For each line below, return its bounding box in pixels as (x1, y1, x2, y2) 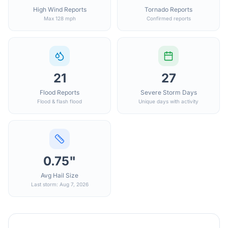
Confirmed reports (146, 15, 191, 21)
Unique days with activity (138, 98, 198, 104)
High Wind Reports (33, 6, 87, 13)
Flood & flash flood (37, 98, 82, 104)
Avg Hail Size (41, 172, 78, 179)
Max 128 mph (43, 15, 76, 21)
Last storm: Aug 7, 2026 (31, 181, 89, 187)
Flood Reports (40, 89, 79, 96)
